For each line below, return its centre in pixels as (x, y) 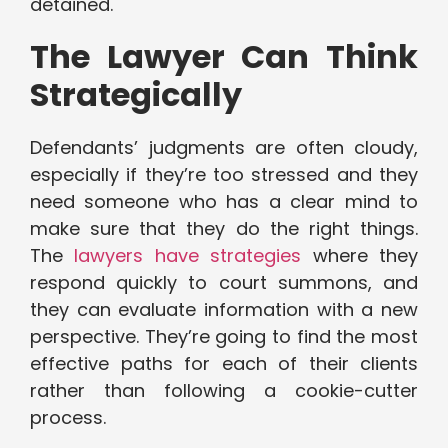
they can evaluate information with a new (224, 310)
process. (68, 418)
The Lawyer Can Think (224, 57)
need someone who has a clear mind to (224, 202)
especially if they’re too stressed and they (224, 175)
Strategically (136, 95)
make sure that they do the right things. (224, 229)
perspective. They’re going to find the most (224, 337)
